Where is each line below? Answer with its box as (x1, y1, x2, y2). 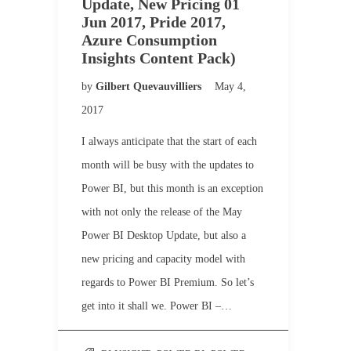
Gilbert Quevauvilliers (96, 81, 204, 92)
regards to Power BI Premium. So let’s (81, 277, 254, 288)
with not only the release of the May (81, 206, 242, 218)
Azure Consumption (81, 31, 217, 49)
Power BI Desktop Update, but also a (81, 230, 246, 241)
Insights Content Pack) (81, 49, 236, 67)
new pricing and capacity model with (81, 253, 245, 265)
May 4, (215, 81, 246, 92)
